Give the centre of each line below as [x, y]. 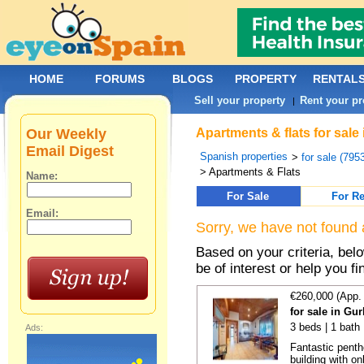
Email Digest [70, 151]
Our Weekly [67, 134]
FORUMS [120, 79]
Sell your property [240, 100]
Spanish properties [244, 156]
